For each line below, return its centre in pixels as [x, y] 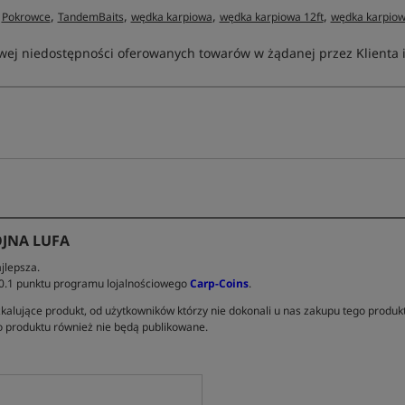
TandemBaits [90, 17]
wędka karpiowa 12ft [271, 17]
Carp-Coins [219, 283]
